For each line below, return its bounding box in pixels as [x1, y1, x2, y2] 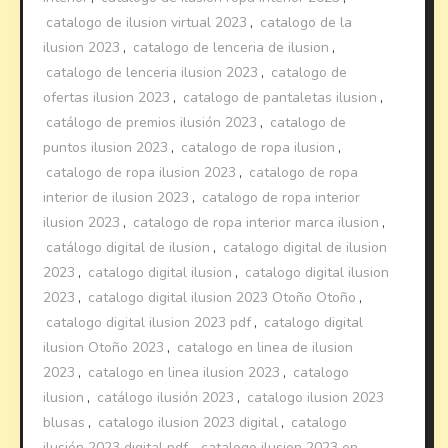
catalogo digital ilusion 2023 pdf [46, 312, 252, 332]
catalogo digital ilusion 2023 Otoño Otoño [88, 287, 357, 307]
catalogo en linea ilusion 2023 [88, 362, 281, 382]
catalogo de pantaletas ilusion [183, 87, 378, 107]
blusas [43, 412, 86, 432]
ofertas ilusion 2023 [43, 87, 171, 107]
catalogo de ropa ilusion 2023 [46, 162, 237, 182]
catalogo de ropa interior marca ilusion [133, 212, 380, 232]
